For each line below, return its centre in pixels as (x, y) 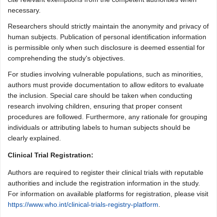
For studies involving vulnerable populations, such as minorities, (105, 74)
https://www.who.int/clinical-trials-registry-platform (83, 204)
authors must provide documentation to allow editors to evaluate (106, 85)
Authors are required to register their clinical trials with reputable (106, 172)
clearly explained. (34, 138)
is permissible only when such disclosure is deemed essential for (106, 47)
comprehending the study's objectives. (66, 58)
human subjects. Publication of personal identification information (107, 37)
